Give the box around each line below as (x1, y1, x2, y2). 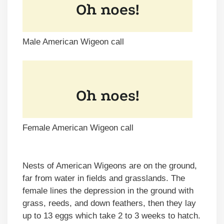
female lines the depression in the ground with (22, 186, 193, 196)
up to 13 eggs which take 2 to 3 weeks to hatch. (22, 211, 200, 221)
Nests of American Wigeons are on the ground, (22, 161, 197, 171)
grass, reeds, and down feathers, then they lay (22, 198, 196, 208)
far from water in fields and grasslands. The (22, 173, 185, 183)
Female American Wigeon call (22, 123, 133, 133)
